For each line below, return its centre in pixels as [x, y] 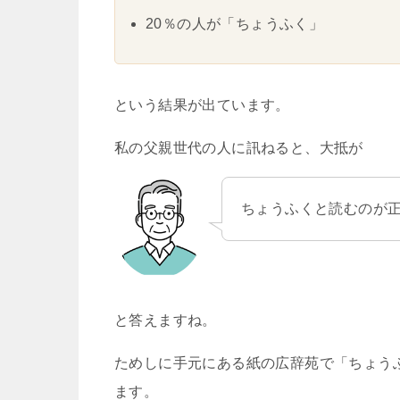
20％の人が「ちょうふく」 [235, 24]
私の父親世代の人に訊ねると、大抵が [239, 148]
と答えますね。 [166, 321]
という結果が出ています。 [202, 105]
